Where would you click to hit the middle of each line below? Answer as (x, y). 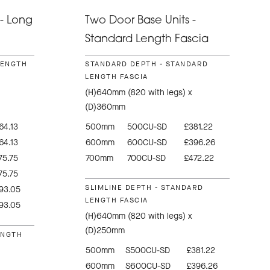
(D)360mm (105, 107)
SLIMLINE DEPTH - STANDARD (144, 188)
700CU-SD (147, 159)
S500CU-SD (148, 251)
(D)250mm (105, 231)
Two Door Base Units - (141, 21)
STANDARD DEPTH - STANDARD (147, 64)
